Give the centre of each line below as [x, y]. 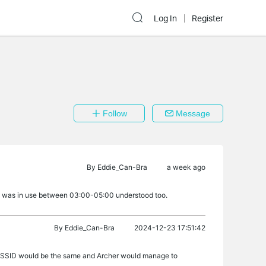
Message [192, 113]
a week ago [185, 167]
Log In [165, 18]
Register [208, 18]
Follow [113, 113]
